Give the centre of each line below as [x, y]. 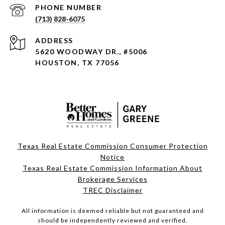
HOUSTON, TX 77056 [77, 62]
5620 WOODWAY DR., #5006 [91, 51]
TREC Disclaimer [113, 190]
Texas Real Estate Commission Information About [113, 168]
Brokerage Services [113, 179]
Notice [113, 157]
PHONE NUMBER [68, 7]
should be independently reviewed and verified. [113, 220]
